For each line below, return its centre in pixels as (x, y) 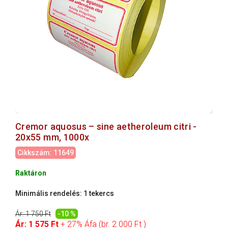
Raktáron (31, 173)
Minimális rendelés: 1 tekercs (65, 193)
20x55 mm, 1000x (52, 137)
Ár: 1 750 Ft (33, 214)
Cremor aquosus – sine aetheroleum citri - (106, 126)
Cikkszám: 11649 (46, 153)
